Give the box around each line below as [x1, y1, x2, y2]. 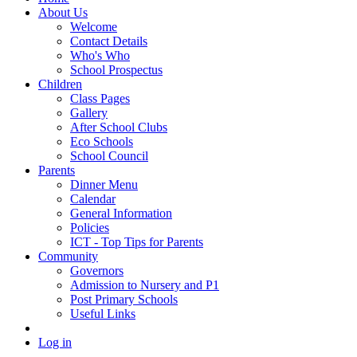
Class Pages [70, 91, 130, 105]
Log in [38, 335, 72, 349]
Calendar [70, 191, 116, 206]
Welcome [70, 19, 117, 33]
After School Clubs [70, 120, 167, 134]
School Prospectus [70, 62, 163, 76]
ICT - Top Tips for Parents [70, 234, 203, 249]
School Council [70, 148, 148, 163]
